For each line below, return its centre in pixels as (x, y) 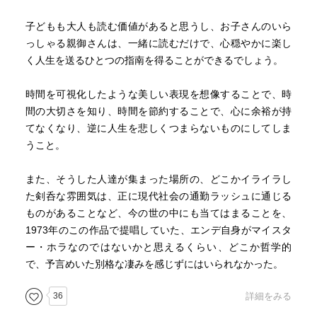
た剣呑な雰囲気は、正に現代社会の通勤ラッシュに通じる (158, 196)
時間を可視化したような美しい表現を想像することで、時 (158, 94)
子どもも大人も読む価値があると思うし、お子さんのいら (158, 26)
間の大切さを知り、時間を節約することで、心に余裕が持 (158, 111)
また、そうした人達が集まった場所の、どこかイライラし (158, 179)
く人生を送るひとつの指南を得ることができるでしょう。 (154, 60)
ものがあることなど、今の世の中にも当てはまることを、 (158, 213)
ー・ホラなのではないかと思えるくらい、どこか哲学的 (158, 247)
